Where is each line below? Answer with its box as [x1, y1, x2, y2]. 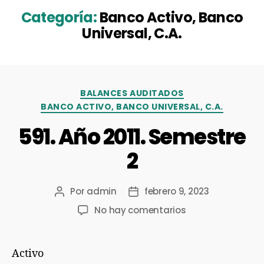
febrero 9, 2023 [144, 184, 209, 197]
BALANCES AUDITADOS [80, 87, 184, 99]
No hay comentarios [94, 203, 186, 216]
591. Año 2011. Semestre [18, 121, 246, 152]
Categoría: [21, 7, 97, 27]
